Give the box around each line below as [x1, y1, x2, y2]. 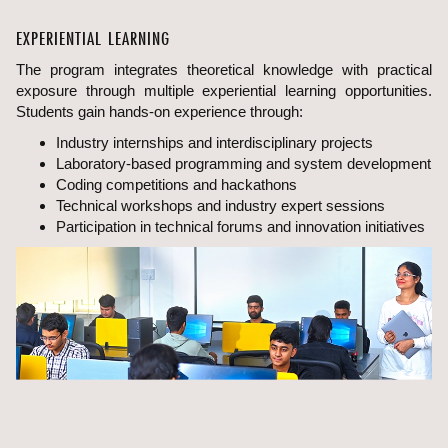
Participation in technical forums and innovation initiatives [56, 218, 425, 236]
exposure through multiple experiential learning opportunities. [16, 82, 432, 100]
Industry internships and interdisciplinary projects [56, 134, 373, 152]
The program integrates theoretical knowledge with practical [16, 61, 432, 79]
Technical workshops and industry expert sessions [56, 197, 385, 215]
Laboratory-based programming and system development [56, 155, 431, 173]
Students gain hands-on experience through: [16, 103, 303, 121]
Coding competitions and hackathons [56, 176, 297, 194]
